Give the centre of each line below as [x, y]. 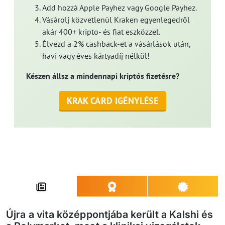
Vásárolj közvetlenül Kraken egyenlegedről [116, 19]
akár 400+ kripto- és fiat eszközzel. [101, 31]
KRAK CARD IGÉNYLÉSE [113, 100]
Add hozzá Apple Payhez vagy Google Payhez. [120, 7]
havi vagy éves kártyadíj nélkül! [96, 55]
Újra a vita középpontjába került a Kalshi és [110, 214]
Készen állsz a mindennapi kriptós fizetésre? [103, 76]
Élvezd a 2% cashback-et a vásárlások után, [116, 43]
